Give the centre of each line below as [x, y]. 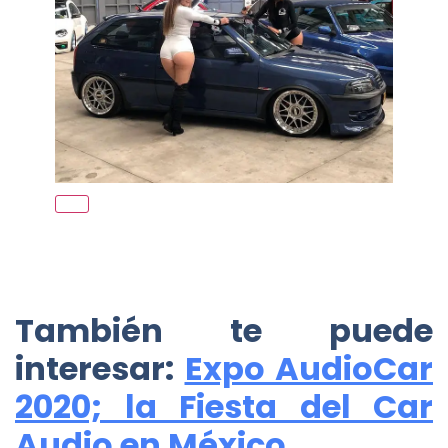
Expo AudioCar [308, 369]
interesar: [100, 369]
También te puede [224, 331]
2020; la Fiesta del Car [224, 407]
